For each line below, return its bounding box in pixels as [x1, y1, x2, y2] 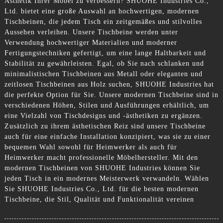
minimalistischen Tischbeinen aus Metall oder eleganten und [4, 70, 203, 78]
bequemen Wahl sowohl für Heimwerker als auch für [4, 143, 177, 151]
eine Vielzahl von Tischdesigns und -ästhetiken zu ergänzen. [4, 111, 203, 119]
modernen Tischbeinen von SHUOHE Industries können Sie [4, 164, 200, 172]
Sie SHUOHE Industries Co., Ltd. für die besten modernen [4, 185, 199, 193]
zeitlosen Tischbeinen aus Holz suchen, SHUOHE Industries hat [4, 80, 214, 88]
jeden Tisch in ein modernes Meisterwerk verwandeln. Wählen [4, 174, 209, 182]
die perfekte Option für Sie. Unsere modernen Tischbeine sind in [4, 91, 219, 99]
